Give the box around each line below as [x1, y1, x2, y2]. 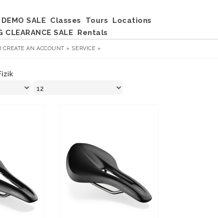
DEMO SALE [1, 16, 46, 25]
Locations [112, 16, 152, 25]
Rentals [77, 28, 108, 37]
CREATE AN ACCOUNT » [3, 45, 70, 52]
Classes [50, 16, 81, 25]
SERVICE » [72, 45, 101, 52]
